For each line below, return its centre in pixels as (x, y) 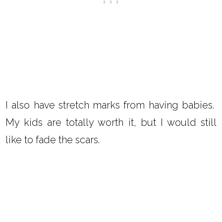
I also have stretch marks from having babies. (111, 105)
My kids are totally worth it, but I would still (111, 123)
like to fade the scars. (53, 140)
